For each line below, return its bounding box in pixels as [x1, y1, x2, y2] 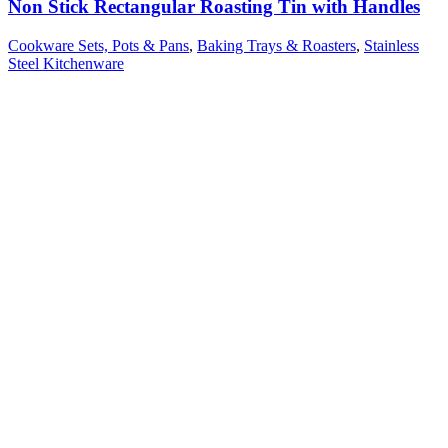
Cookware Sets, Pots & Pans [8, 37, 189, 55]
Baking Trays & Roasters [197, 37, 356, 55]
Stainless [364, 37, 419, 55]
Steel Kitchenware [8, 55, 124, 73]
